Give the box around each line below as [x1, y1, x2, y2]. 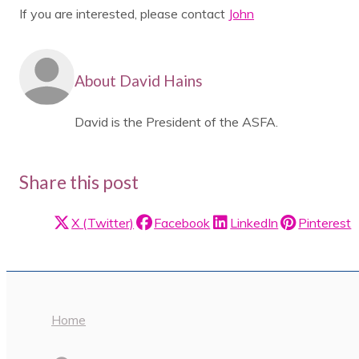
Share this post [19, 170, 139, 193]
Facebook [154, 214, 211, 231]
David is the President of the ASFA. [75, 113, 279, 130]
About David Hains [75, 71, 204, 90]
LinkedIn [230, 214, 279, 231]
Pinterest [298, 214, 352, 231]
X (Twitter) [71, 214, 135, 231]
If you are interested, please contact [19, 6, 229, 22]
